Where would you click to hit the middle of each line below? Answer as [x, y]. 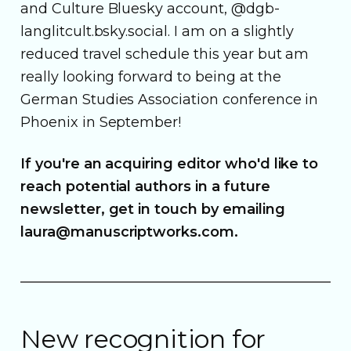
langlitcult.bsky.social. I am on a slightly [157, 31]
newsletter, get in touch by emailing [153, 209]
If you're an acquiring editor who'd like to [170, 163]
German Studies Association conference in [170, 99]
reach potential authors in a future [145, 186]
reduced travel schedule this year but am [165, 54]
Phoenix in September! [101, 122]
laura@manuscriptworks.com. [129, 232]
